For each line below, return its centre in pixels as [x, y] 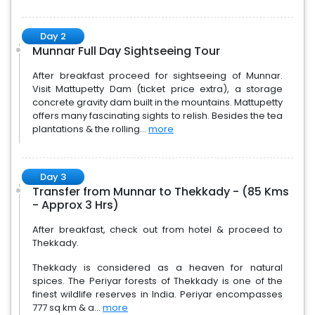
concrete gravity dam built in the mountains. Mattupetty [158, 102]
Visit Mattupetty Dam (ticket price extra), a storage [158, 89]
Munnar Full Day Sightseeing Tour [126, 51]
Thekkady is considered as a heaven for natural [158, 268]
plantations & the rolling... [90, 129]
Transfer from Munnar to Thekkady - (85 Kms [161, 192]
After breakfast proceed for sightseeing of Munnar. [158, 76]
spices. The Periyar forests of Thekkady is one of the [158, 281]
